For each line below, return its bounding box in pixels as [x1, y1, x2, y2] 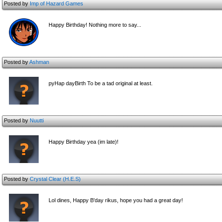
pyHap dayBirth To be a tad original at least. [49, 80, 153, 86]
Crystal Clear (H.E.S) [30, 176, 81, 182]
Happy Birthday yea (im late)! [49, 139, 118, 145]
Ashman [29, 59, 49, 65]
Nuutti [30, 117, 44, 123]
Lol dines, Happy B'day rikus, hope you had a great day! [49, 197, 183, 203]
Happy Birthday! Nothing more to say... [49, 22, 141, 28]
